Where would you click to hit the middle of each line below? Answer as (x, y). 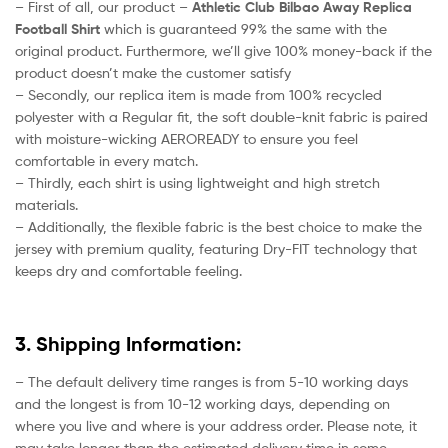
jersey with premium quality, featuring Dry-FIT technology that (216, 249)
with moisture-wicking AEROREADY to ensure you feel (186, 139)
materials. (46, 205)
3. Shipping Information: (128, 343)
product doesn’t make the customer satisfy (153, 73)
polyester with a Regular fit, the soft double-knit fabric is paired (221, 117)
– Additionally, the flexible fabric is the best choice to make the (218, 227)
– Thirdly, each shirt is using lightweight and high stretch (197, 183)
